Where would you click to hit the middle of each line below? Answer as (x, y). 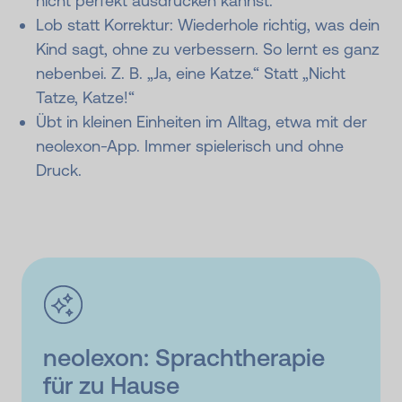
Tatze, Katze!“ (86, 98)
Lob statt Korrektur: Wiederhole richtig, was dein (208, 25)
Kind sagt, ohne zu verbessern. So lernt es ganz (208, 49)
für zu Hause (111, 386)
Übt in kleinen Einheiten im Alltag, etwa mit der (202, 122)
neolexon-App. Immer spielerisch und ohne (190, 146)
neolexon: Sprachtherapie (184, 358)
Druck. (59, 170)
